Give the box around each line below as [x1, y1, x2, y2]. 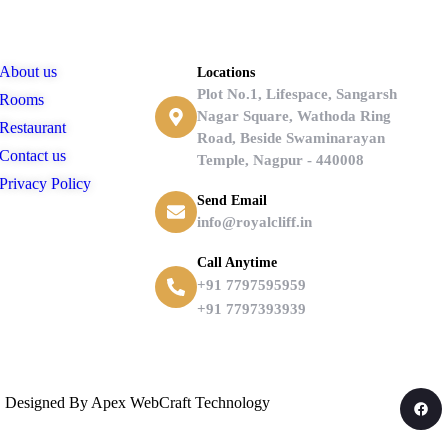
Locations [197, 65, 255, 81]
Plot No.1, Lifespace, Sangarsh [197, 86, 397, 103]
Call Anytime [197, 255, 277, 271]
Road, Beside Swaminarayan [197, 130, 385, 147]
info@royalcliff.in [197, 214, 312, 231]
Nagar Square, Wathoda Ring [197, 108, 391, 125]
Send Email [197, 193, 267, 209]
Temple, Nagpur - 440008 [197, 152, 364, 169]
